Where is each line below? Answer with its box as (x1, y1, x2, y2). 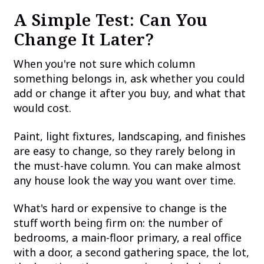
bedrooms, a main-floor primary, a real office (13, 230, 242, 245)
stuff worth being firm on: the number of (13, 216, 223, 230)
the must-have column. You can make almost (13, 158, 241, 173)
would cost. (13, 101, 71, 115)
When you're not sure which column (13, 57, 195, 71)
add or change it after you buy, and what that (13, 86, 246, 101)
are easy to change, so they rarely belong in (13, 143, 235, 158)
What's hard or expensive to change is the (13, 201, 227, 216)
